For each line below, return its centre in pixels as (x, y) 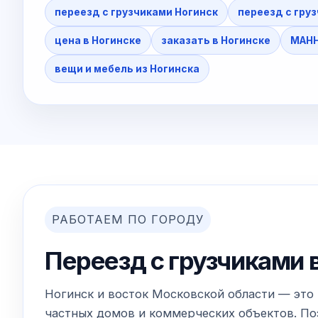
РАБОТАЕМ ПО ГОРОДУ (128, 219)
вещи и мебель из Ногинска (127, 68)
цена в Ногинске (98, 40)
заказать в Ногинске (216, 40)
